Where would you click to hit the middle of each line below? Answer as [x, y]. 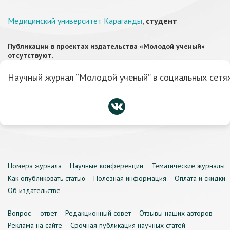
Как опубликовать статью [46, 178]
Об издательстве [34, 190]
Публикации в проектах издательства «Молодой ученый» [106, 46]
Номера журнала [35, 166]
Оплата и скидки [200, 178]
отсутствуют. [31, 55]
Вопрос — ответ [32, 213]
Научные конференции [107, 166]
